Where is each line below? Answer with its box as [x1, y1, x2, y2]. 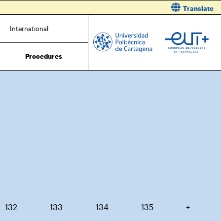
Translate [183, 4, 214, 12]
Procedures [25, 52, 63, 60]
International [9, 24, 48, 33]
